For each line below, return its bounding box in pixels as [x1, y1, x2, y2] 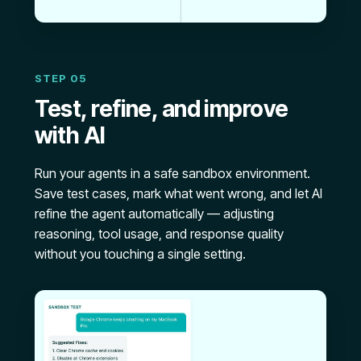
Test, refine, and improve [34, 95, 288, 123]
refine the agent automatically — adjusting [34, 205, 274, 222]
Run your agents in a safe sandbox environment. [34, 165, 310, 182]
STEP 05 [34, 72, 87, 85]
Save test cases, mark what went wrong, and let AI [34, 185, 322, 202]
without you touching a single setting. [34, 246, 246, 263]
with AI [34, 122, 106, 150]
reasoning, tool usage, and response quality [34, 226, 284, 243]
